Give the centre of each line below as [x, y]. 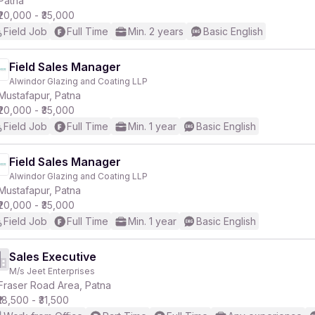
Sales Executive [53, 257]
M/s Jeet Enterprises [52, 271]
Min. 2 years [156, 31]
